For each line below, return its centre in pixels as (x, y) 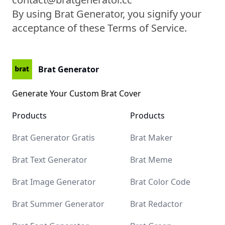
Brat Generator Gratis (53, 138)
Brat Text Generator (50, 160)
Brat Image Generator (54, 182)
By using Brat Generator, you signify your (107, 14)
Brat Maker (151, 138)
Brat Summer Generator (58, 204)
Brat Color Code (160, 182)
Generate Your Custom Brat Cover (77, 93)
